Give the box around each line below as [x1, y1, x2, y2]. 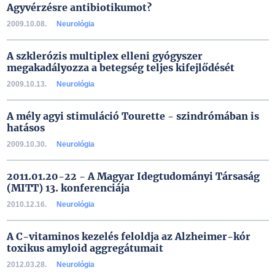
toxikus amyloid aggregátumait [6, 242, 163, 254]
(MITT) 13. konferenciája [6, 182, 130, 194]
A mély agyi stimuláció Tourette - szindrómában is [6, 110, 259, 122]
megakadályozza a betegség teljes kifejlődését [6, 61, 234, 74]
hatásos [6, 122, 45, 134]
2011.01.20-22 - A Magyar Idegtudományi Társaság [6, 170, 260, 182]
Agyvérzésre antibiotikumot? [6, 1, 152, 14]
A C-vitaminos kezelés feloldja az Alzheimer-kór [6, 230, 250, 242]
